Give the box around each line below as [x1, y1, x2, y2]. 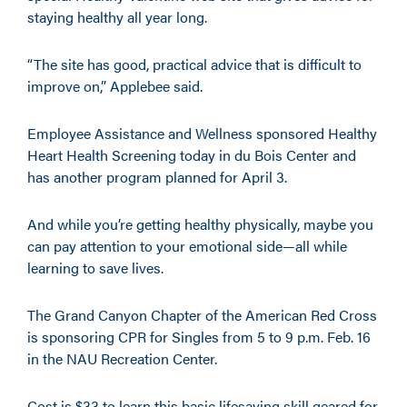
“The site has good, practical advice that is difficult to [27, 54, 362, 74]
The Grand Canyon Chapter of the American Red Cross [27, 304, 377, 325]
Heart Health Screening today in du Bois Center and [27, 144, 356, 165]
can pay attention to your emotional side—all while [27, 235, 347, 256]
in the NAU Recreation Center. [27, 348, 217, 369]
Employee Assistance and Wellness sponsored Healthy [27, 123, 377, 144]
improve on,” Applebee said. [27, 75, 203, 96]
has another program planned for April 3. [27, 166, 287, 187]
